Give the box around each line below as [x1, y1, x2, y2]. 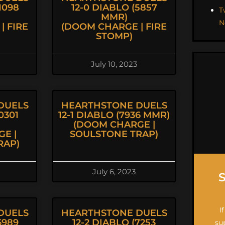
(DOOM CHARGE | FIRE [61, 21, 167, 32]
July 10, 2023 [91, 59, 137, 69]
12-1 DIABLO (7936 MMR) [58, 109, 170, 121]
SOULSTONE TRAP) [70, 129, 158, 140]
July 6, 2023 [92, 167, 136, 176]
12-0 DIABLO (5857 [71, 2, 157, 13]
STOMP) [95, 31, 133, 42]
